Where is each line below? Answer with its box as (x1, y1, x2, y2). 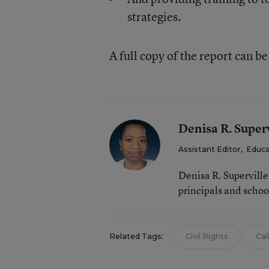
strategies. (127, 8, 181, 25)
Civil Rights (185, 232, 228, 241)
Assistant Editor (178, 145, 241, 154)
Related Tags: (109, 232, 163, 241)
